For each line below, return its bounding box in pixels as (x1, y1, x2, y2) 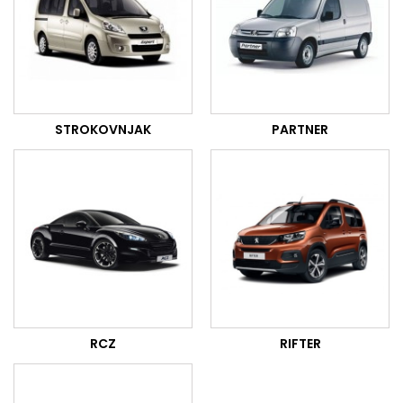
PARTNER (272, 121, 328, 139)
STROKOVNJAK (55, 121, 151, 139)
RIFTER (279, 335, 321, 353)
